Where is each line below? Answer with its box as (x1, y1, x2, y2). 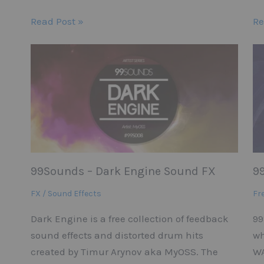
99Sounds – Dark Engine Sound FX (31, 164, 216, 179)
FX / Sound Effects (31, 189, 102, 199)
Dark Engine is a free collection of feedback (31, 213, 229, 225)
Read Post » (31, 15, 84, 27)
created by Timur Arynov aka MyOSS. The (31, 246, 219, 258)
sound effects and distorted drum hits (31, 229, 204, 242)
